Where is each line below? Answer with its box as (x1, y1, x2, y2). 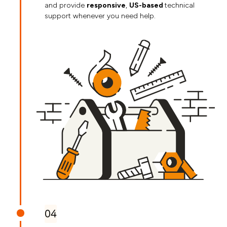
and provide (45, 1, 87, 10)
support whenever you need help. (45, 12, 156, 21)
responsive (87, 1, 126, 10)
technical (165, 1, 195, 10)
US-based (129, 1, 165, 10)
